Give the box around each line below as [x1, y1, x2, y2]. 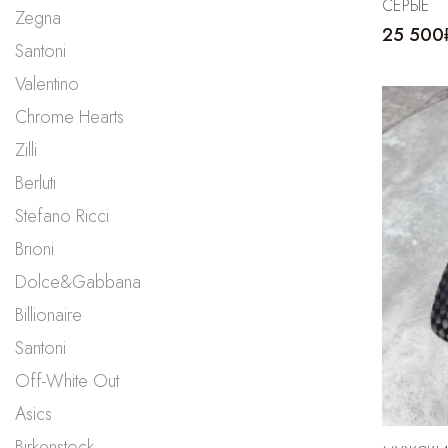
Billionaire [15, 301, 82, 328]
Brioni [15, 235, 54, 262]
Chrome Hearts [15, 103, 124, 130]
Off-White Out [15, 367, 119, 394]
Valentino [15, 70, 79, 97]
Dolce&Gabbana [15, 268, 141, 295]
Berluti [15, 169, 56, 196]
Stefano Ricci [15, 202, 109, 229]
